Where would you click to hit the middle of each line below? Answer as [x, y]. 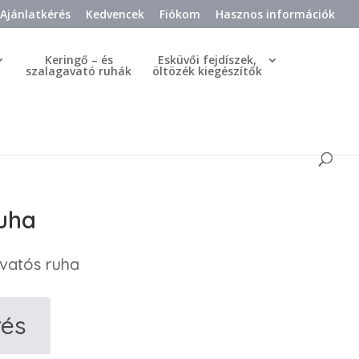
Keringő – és [79, 60]
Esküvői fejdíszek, [207, 60]
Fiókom [180, 14]
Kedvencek [115, 14]
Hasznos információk [275, 14]
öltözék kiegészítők [207, 71]
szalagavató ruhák [79, 71]
